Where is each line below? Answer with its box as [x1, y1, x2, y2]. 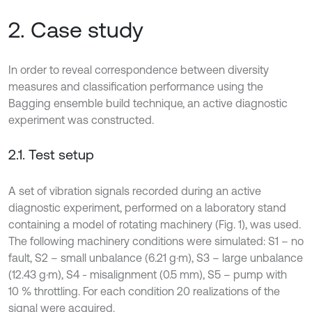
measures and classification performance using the [8, 80, 263, 93]
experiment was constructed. [8, 114, 154, 126]
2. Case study [8, 17, 143, 42]
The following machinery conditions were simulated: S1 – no [8, 235, 304, 247]
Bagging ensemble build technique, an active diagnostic [8, 97, 288, 109]
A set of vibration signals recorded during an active [8, 185, 261, 197]
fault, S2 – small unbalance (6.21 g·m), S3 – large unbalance [8, 251, 303, 264]
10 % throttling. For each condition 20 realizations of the [8, 285, 280, 297]
